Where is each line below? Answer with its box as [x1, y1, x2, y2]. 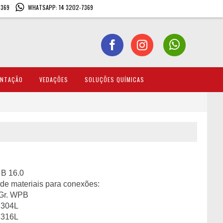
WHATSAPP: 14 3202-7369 [27, 3, 93, 12]
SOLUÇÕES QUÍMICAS [84, 75, 144, 84]
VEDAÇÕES [39, 75, 68, 84]
